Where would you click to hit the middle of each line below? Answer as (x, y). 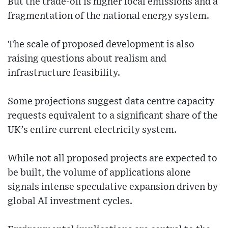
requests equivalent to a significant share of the (113, 116)
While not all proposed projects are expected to (112, 159)
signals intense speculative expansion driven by (113, 187)
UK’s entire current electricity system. (92, 130)
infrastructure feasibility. (64, 73)
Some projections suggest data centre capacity (111, 102)
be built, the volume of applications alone (99, 173)
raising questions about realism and (87, 59)
